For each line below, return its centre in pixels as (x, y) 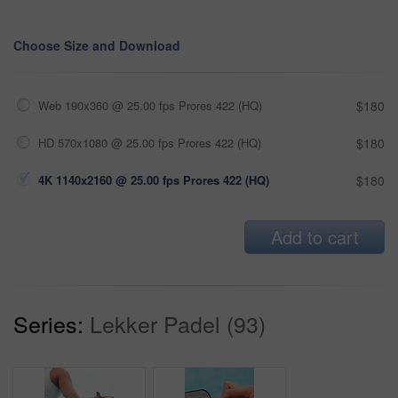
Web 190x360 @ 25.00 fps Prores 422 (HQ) (150, 105)
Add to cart (314, 236)
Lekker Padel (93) (178, 323)
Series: (48, 323)
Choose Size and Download (97, 45)
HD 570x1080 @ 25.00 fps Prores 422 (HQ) (150, 142)
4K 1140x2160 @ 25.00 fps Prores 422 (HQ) (154, 179)
